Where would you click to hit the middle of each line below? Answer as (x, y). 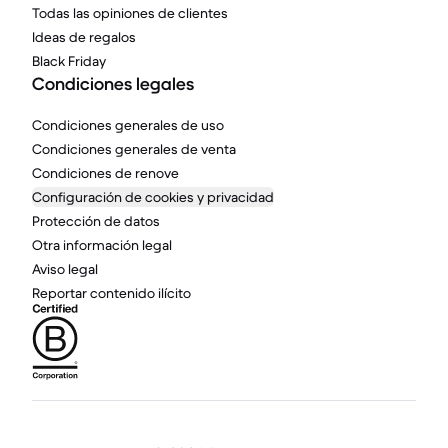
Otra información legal (102, 245)
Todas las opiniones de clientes (130, 13)
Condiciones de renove (105, 173)
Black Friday (69, 61)
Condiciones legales (113, 84)
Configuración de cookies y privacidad (153, 197)
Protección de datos (96, 221)
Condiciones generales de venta (134, 149)
